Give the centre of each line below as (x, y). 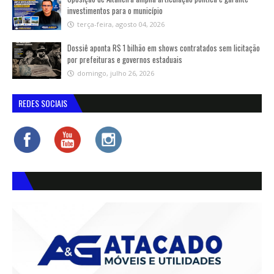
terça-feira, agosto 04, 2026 (121, 24)
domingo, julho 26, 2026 (116, 73)
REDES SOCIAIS (43, 103)
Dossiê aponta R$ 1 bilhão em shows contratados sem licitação (164, 48)
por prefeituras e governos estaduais (125, 59)
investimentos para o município (115, 10)
